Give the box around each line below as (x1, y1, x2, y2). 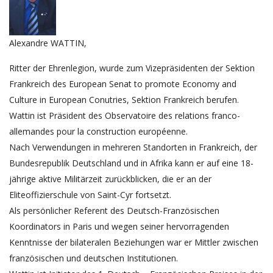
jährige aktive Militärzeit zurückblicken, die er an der (9, 173, 211, 185)
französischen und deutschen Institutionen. (9, 252, 178, 264)
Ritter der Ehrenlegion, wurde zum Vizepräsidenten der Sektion (9, 62, 255, 74)
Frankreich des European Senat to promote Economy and (9, 78, 236, 90)
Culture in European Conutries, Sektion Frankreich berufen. (9, 94, 239, 105)
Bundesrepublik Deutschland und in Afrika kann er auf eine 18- (9, 157, 253, 169)
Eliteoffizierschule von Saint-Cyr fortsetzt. (9, 189, 171, 200)
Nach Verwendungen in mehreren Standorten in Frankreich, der (9, 141, 257, 153)
